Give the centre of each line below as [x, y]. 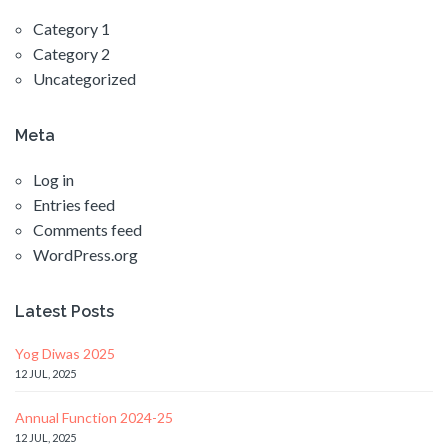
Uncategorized [84, 79]
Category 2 [71, 54]
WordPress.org [85, 255]
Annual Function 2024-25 [94, 418]
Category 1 [71, 29]
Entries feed [74, 205]
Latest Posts [64, 312]
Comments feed [87, 230]
